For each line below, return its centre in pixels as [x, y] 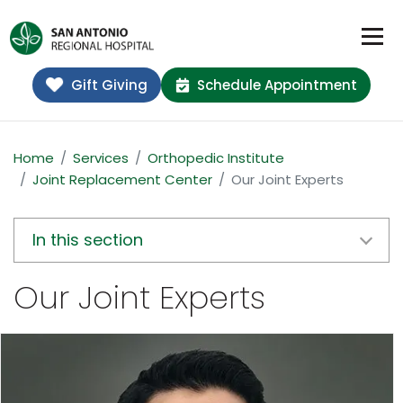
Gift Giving [109, 85]
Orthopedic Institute [216, 158]
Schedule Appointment [277, 85]
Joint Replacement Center [122, 180]
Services [101, 158]
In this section [88, 240]
